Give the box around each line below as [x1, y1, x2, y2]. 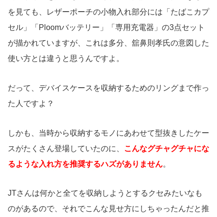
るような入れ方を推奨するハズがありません [8, 159, 163, 168]
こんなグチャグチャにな [124, 144, 209, 153]
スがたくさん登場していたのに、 [8, 144, 124, 153]
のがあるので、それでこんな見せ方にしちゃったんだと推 [8, 204, 209, 213]
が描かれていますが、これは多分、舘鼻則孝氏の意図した [8, 38, 209, 47]
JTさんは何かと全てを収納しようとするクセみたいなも [8, 189, 202, 198]
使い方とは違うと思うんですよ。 [8, 54, 124, 62]
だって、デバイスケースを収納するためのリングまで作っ [8, 83, 209, 92]
